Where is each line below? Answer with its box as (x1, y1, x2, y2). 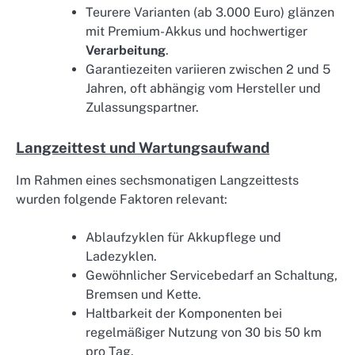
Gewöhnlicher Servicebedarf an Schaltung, (86, 268, 338, 284)
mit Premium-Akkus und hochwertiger (86, 23, 307, 39)
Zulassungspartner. (86, 99, 199, 115)
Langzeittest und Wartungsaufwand (16, 138, 269, 156)
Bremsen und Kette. (86, 287, 201, 303)
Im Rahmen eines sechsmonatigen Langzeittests (16, 172, 299, 188)
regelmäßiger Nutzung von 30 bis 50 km (86, 325, 322, 341)
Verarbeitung (86, 42, 166, 58)
